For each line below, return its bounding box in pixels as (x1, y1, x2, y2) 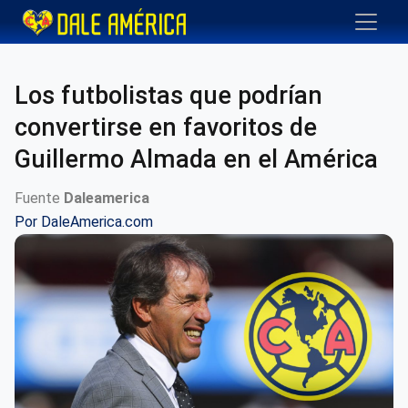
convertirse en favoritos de (15, 113, 317, 142)
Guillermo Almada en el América (15, 145, 378, 174)
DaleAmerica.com (41, 213, 153, 230)
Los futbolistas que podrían (15, 81, 322, 110)
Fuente (15, 189, 64, 207)
